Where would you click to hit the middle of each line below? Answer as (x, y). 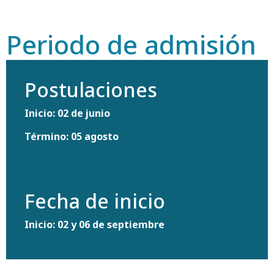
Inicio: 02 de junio (67, 113)
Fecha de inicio (95, 201)
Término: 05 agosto (73, 137)
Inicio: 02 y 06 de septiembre (94, 225)
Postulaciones (91, 90)
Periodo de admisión (131, 45)
